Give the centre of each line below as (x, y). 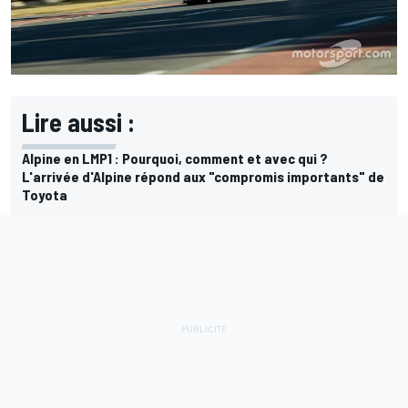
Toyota (45, 194)
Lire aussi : (78, 122)
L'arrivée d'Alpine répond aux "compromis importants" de (203, 176)
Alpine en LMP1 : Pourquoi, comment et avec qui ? (175, 158)
